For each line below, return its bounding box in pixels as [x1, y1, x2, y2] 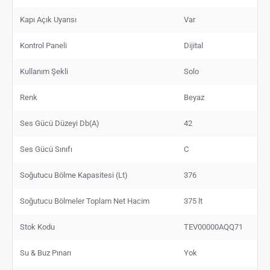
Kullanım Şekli [20, 66, 68, 76]
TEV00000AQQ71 [184, 222, 243, 231]
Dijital [184, 40, 203, 50]
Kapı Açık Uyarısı [20, 14, 77, 24]
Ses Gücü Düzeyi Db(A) [20, 118, 99, 128]
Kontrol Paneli [20, 40, 67, 50]
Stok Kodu [20, 222, 55, 231]
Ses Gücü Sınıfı [20, 144, 72, 154]
